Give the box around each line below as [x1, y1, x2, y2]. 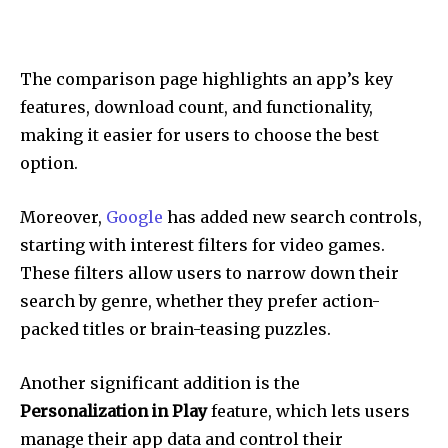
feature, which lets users [207, 400, 410, 421]
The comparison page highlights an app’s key [20, 68, 393, 89]
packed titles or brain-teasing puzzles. [20, 318, 331, 339]
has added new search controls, [163, 206, 422, 227]
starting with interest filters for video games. [20, 234, 385, 255]
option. [20, 152, 78, 173]
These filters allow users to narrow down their [20, 262, 399, 283]
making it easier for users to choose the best [20, 124, 379, 145]
